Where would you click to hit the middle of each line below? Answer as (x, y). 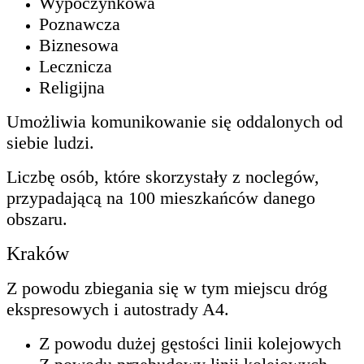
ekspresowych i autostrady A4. (118, 309)
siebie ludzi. (50, 142)
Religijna (72, 87)
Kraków (38, 253)
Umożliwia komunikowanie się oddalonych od (175, 121)
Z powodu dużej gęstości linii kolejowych (190, 343)
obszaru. (39, 219)
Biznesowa (79, 45)
